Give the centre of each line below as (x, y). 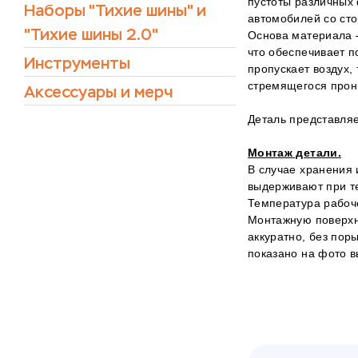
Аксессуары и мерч (98, 92)
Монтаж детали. (294, 153)
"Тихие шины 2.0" (91, 35)
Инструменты (77, 64)
